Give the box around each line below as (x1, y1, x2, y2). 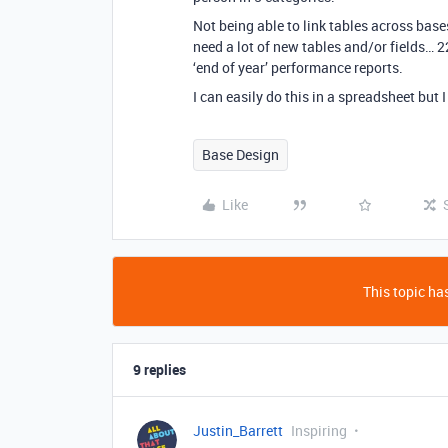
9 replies (133, 360, 186, 379)
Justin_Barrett (193, 421, 283, 440)
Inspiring (291, 421, 347, 440)
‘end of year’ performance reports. (193, 58, 403, 77)
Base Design (202, 145, 279, 164)
